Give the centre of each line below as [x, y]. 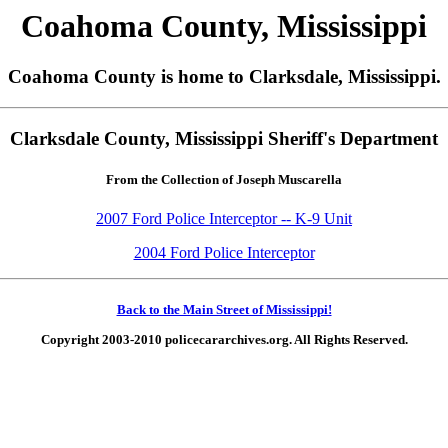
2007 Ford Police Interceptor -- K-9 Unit [224, 219]
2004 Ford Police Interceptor [224, 253]
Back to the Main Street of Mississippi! [224, 310]
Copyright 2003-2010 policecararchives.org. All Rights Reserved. [224, 339]
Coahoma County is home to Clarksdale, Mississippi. [224, 77]
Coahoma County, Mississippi [224, 26]
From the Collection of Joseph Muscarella [224, 180]
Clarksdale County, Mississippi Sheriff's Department [224, 138]
